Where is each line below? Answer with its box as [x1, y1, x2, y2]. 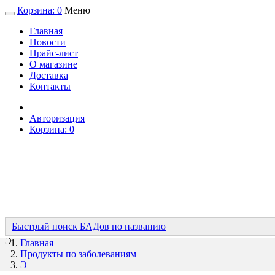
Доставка [29, 70, 68, 80]
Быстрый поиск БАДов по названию [12, 221, 166, 231]
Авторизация [29, 113, 85, 123]
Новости [29, 37, 66, 47]
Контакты [29, 81, 71, 91]
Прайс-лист [29, 48, 78, 58]
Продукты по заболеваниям [20, 249, 136, 259]
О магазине [29, 59, 77, 69]
